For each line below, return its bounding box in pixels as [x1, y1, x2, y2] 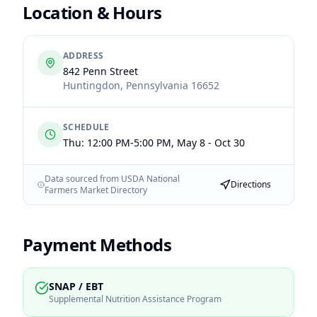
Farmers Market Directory [44, 184, 147, 196]
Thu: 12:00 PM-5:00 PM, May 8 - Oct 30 [63, 136, 245, 149]
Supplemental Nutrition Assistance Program [49, 293, 221, 305]
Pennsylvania [126, 79, 188, 92]
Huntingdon [63, 79, 120, 92]
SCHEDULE [63, 121, 110, 133]
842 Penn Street [63, 64, 138, 78]
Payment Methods [23, 233, 171, 256]
